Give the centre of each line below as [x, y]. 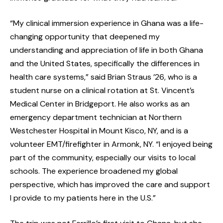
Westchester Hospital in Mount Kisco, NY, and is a [99, 131]
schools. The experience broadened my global [94, 171]
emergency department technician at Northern [96, 117]
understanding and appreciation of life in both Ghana [107, 50]
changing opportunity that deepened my [85, 37]
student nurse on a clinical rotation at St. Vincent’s [102, 91]
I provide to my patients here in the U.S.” [83, 198]
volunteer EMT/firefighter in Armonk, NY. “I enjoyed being [111, 144]
